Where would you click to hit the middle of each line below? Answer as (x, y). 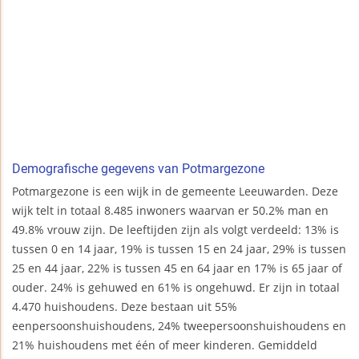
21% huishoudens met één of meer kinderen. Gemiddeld (165, 345)
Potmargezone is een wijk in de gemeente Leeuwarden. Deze (175, 192)
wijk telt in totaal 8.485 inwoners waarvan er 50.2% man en (170, 211)
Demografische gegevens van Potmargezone (138, 169)
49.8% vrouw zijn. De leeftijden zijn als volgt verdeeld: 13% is (175, 230)
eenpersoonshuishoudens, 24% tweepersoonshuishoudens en (179, 326)
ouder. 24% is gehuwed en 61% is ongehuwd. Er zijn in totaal (176, 288)
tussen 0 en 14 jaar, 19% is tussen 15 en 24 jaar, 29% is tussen (179, 249)
